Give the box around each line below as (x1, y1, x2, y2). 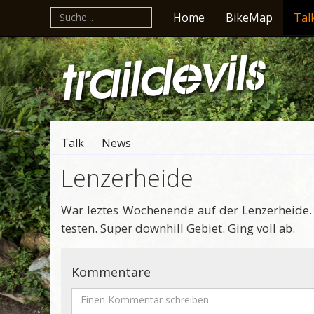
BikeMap (226, 10, 273, 25)
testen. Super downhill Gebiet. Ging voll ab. (61, 220, 295, 236)
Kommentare (71, 264, 151, 280)
